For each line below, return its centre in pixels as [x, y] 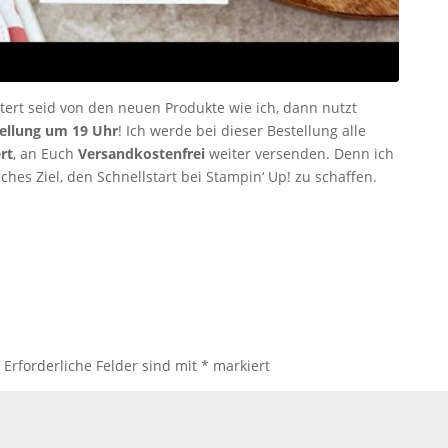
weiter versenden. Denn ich [299, 154]
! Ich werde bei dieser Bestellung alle [241, 131]
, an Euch [45, 154]
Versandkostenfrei [141, 154]
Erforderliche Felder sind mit [103, 366]
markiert [240, 366]
